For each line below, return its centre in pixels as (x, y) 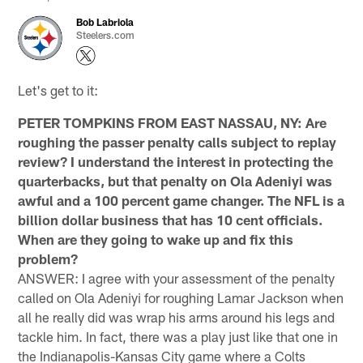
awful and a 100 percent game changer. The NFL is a (181, 200)
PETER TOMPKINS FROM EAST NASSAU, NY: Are (173, 122)
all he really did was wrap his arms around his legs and (177, 316)
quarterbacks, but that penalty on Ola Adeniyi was (175, 180)
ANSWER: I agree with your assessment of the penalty (177, 278)
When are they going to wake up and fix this (156, 239)
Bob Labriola (105, 21)
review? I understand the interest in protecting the (176, 161)
